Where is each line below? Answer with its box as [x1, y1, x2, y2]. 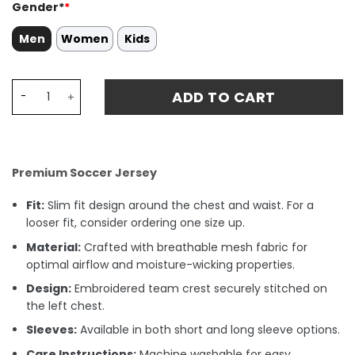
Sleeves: [26, 322, 78, 338]
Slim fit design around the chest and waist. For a [44, 197, 315, 214]
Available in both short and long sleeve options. [77, 322, 341, 338]
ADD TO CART [172, 86, 276, 107]
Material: [26, 239, 82, 255]
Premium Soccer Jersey [12, 164, 157, 181]
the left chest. [26, 297, 105, 314]
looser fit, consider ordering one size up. [26, 215, 246, 231]
